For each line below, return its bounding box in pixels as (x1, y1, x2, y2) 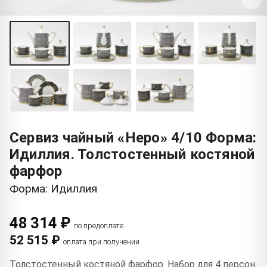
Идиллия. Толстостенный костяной (10, 146, 255, 163)
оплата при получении (63, 237, 139, 247)
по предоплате (73, 221, 123, 231)
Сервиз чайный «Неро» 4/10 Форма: (10, 129, 257, 147)
